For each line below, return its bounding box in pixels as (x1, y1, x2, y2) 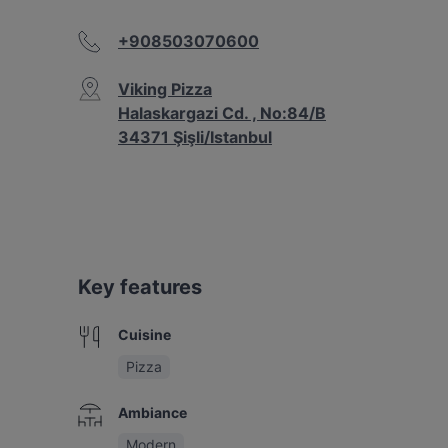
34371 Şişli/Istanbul (118, 127, 272, 147)
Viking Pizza (118, 79, 212, 99)
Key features (78, 275, 202, 299)
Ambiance (118, 404, 187, 421)
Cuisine (118, 326, 171, 343)
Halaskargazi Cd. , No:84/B (118, 103, 326, 123)
